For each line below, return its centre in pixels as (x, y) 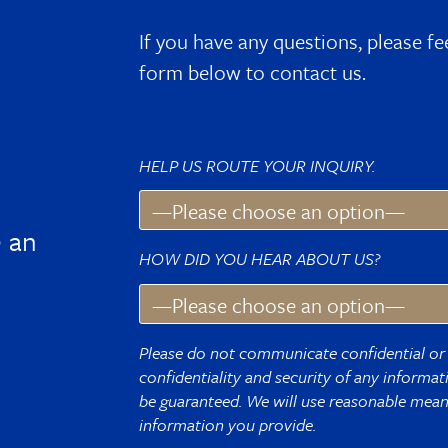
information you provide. (228, 425)
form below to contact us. (253, 71)
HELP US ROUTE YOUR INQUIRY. (257, 165)
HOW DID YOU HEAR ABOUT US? (260, 259)
